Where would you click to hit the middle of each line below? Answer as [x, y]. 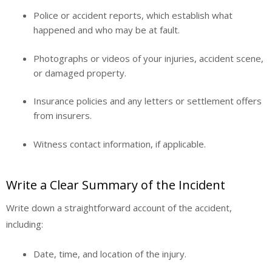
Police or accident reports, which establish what [133, 15]
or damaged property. [80, 73]
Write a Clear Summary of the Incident [116, 185]
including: [25, 224]
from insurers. [63, 116]
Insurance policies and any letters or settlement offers [148, 101]
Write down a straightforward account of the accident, [119, 208]
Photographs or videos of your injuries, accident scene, [148, 58]
